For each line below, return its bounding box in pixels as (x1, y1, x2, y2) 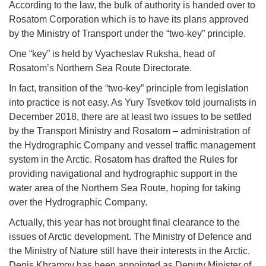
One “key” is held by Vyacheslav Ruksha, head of (9, 48, 215, 59)
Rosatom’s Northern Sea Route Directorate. (9, 62, 192, 73)
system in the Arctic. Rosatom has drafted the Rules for (9, 154, 237, 164)
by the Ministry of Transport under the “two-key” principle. (9, 28, 246, 39)
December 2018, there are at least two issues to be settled (9, 111, 252, 122)
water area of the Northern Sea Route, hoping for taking (9, 182, 240, 193)
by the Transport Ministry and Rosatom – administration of (9, 125, 250, 136)
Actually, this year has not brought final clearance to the (9, 217, 240, 227)
